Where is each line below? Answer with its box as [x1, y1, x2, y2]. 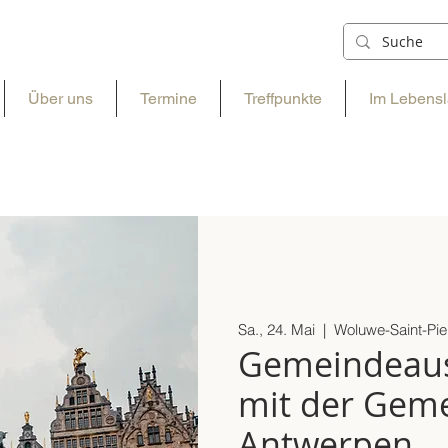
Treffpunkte [244, 89, 322, 108]
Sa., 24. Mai [237, 319, 315, 339]
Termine [140, 89, 197, 108]
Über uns [28, 89, 93, 108]
